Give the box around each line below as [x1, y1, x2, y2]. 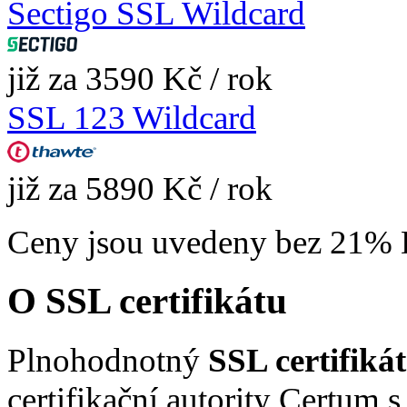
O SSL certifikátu [7, 280, 287, 322]
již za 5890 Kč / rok [7, 170, 273, 208]
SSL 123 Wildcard [7, 99, 256, 137]
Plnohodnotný [7, 341, 208, 379]
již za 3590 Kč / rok [7, 60, 273, 98]
